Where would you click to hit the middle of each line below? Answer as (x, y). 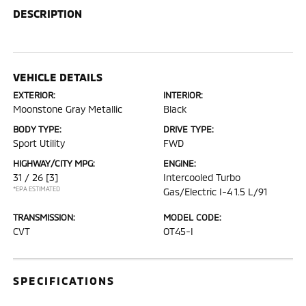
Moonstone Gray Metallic (68, 109)
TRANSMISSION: (44, 217)
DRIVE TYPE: (189, 129)
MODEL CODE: (192, 217)
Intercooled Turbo (202, 177)
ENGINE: (180, 163)
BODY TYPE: (38, 129)
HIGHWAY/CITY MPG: (54, 163)
